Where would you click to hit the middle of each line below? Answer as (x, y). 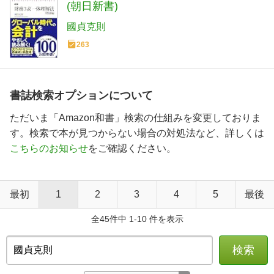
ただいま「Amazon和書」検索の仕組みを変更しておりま (135, 118)
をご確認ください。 (132, 149)
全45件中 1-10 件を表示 (137, 219)
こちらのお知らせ (49, 149)
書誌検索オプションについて (81, 96)
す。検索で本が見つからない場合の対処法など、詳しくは (137, 133)
